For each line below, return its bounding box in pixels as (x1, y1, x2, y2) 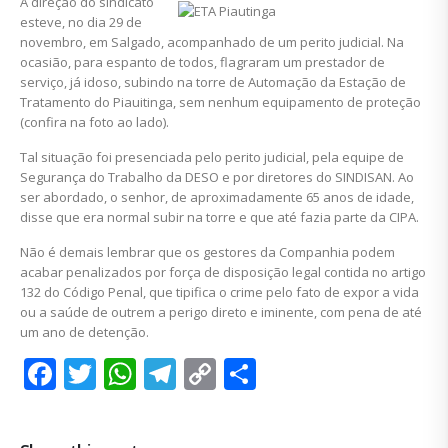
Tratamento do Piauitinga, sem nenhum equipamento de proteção (20, 93, 421, 112)
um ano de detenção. (20, 322, 149, 341)
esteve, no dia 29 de (20, 13, 142, 32)
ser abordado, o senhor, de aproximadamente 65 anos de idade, (20, 188, 414, 207)
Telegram (176, 351, 317, 395)
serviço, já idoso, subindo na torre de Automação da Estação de (20, 73, 406, 92)
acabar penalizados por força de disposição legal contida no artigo (20, 262, 426, 281)
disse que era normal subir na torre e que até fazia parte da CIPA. (20, 208, 419, 227)
